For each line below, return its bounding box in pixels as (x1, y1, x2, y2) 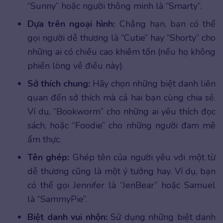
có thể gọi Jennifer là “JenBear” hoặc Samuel (27, 179, 216, 192)
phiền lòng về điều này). (27, 60, 124, 72)
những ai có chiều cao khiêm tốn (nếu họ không (27, 46, 216, 58)
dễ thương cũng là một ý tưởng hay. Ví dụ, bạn (27, 165, 216, 178)
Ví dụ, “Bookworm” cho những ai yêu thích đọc (27, 106, 216, 118)
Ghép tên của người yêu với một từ (72, 151, 216, 164)
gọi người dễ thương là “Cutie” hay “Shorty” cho (27, 32, 216, 44)
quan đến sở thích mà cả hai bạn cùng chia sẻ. (27, 92, 216, 104)
